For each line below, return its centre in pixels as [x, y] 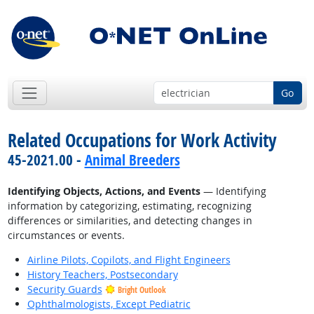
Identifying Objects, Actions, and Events [104, 191]
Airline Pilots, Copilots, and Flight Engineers [129, 260]
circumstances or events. [66, 235]
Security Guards [64, 289]
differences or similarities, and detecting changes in [130, 221]
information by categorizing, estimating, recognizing [129, 206]
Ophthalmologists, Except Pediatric [109, 304]
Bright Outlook [142, 290]
